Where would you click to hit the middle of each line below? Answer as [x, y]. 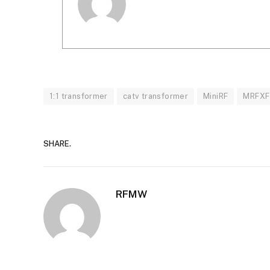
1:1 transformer [79, 96]
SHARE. [57, 143]
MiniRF [216, 96]
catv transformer [155, 96]
